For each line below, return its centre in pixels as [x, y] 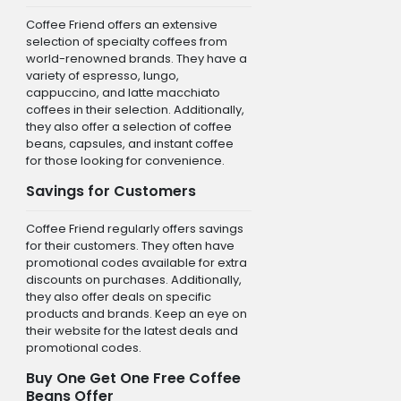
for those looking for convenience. [125, 160]
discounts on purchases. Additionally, [133, 279]
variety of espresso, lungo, [102, 75]
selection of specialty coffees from [126, 41]
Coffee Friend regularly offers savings [134, 228]
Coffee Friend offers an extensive [121, 24]
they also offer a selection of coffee [128, 126]
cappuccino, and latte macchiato [123, 92]
